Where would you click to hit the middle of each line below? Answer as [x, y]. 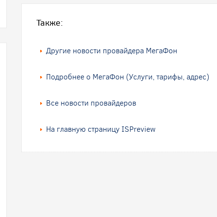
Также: [50, 23]
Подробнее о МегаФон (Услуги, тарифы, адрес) [128, 77]
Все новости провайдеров [91, 103]
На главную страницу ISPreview [101, 129]
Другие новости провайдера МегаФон [112, 51]
